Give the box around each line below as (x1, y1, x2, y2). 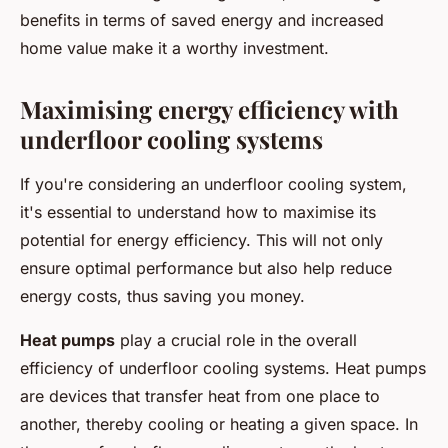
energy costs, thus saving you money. (20, 286, 305, 307)
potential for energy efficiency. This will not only (20, 230, 383, 251)
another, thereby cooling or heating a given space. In (20, 414, 418, 435)
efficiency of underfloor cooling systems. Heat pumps (20, 358, 426, 379)
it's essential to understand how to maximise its (20, 202, 376, 223)
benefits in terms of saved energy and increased (20, 10, 384, 31)
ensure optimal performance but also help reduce (20, 258, 392, 279)
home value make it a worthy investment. (20, 38, 329, 59)
